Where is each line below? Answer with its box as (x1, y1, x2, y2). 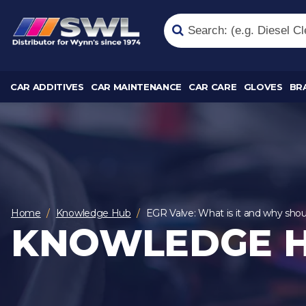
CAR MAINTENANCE (90, 81, 182, 92)
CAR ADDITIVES (10, 81, 84, 92)
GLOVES (243, 81, 283, 92)
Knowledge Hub (55, 206, 131, 219)
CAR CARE (189, 81, 237, 92)
